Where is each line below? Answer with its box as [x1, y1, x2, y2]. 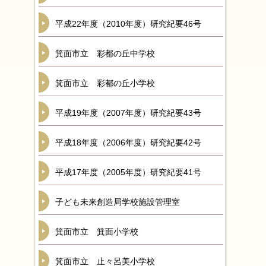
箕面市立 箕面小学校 [55, 227, 138, 236]
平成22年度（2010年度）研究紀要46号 [55, 19, 201, 28]
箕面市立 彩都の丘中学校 [55, 49, 155, 58]
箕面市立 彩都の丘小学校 [55, 78, 155, 88]
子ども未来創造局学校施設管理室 [55, 197, 180, 207]
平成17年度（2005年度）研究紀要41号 [55, 167, 201, 177]
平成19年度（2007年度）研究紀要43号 [55, 108, 201, 118]
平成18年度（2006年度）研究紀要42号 [55, 138, 201, 147]
